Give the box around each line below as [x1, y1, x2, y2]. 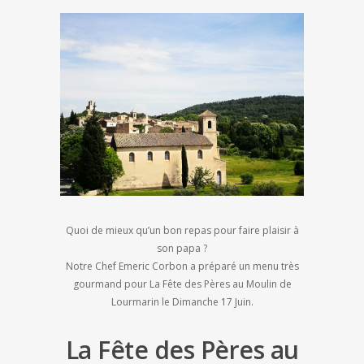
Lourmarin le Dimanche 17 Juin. [110, 295, 253, 310]
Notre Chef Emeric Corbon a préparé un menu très [65, 259, 299, 274]
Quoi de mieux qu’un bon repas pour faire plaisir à [65, 223, 299, 238]
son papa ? [157, 241, 207, 256]
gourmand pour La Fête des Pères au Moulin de [72, 277, 292, 292]
